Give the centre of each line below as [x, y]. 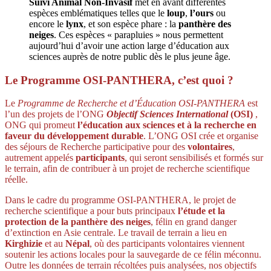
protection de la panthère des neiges [78, 222]
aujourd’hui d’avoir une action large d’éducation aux [129, 45]
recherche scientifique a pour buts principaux [91, 211]
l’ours [202, 13]
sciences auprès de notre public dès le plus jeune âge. [130, 56]
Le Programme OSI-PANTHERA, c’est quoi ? [119, 80]
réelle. [16, 180]
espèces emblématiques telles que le [98, 13]
